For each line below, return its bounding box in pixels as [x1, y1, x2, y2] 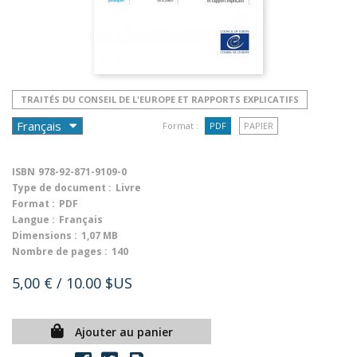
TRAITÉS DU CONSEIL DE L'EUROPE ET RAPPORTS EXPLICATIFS [21, 93, 299, 105]
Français [59, 213, 103, 226]
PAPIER [243, 120, 273, 131]
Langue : [12, 213, 55, 226]
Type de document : [12, 181, 112, 194]
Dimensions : [12, 229, 77, 242]
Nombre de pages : [12, 245, 108, 258]
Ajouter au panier [74, 324, 173, 339]
